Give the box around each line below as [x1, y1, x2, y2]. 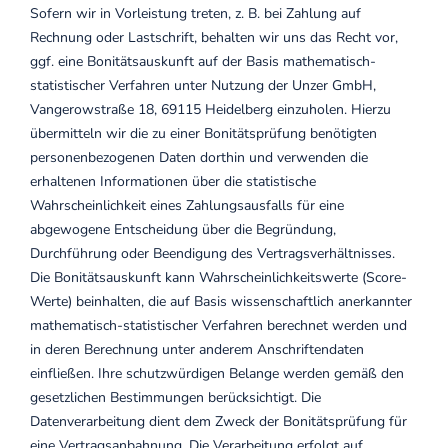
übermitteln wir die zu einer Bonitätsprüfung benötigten [30, 124, 377, 143]
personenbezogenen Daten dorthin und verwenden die [30, 148, 368, 167]
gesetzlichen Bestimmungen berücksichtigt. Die [30, 388, 321, 407]
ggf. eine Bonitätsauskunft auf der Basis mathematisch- [30, 52, 376, 71]
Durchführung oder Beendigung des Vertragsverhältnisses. [30, 244, 395, 263]
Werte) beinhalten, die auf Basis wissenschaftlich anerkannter [30, 292, 412, 311]
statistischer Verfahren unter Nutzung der [30, 76, 292, 95]
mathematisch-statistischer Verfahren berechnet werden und [30, 316, 407, 335]
